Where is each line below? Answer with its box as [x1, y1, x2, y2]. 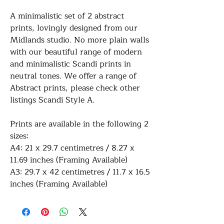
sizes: [10, 129, 28, 142]
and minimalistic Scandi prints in [10, 57, 131, 70]
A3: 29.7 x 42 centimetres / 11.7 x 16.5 [10, 165, 150, 178]
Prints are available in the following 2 [10, 117, 148, 130]
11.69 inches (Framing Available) [10, 153, 127, 166]
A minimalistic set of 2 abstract [10, 9, 124, 22]
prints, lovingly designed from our [10, 21, 137, 34]
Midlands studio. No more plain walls [10, 33, 149, 46]
